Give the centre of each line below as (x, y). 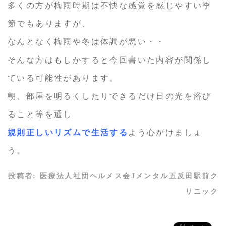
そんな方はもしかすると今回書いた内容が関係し (110, 60)
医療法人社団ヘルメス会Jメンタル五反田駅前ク (129, 176)
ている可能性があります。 (63, 78)
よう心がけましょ (165, 133)
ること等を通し (40, 115)
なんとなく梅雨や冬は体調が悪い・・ (87, 42)
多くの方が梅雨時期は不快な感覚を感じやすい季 (110, 6)
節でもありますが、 (49, 24)
